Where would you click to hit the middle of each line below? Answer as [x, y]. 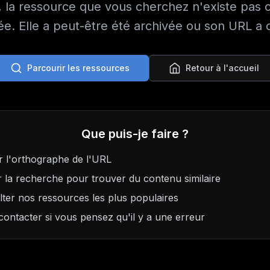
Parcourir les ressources [78, 68]
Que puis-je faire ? [135, 134]
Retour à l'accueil [222, 68]
